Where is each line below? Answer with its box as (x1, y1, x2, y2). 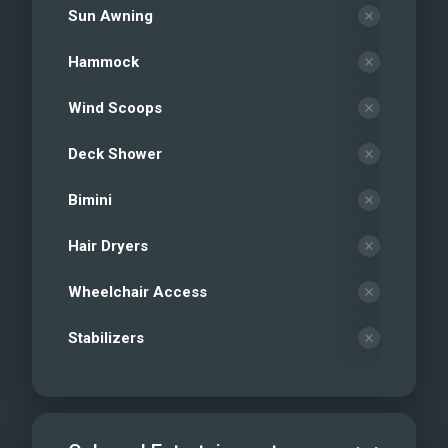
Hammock (68, 53, 139, 72)
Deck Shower (68, 145, 162, 164)
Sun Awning (68, 7, 153, 26)
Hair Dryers (68, 237, 148, 256)
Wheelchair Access (68, 283, 207, 302)
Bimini (68, 191, 112, 210)
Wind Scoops (68, 99, 162, 118)
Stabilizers (68, 329, 144, 348)
